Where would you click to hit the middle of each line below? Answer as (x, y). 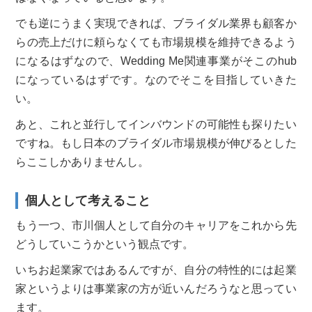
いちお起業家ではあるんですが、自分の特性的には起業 (156, 270)
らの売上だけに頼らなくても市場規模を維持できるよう (156, 42)
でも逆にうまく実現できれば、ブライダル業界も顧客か (156, 23)
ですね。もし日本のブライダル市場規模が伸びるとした (156, 143)
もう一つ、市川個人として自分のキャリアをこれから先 (156, 225)
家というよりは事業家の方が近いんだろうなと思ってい (156, 288)
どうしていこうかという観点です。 (105, 244)
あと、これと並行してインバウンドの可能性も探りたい (156, 124)
